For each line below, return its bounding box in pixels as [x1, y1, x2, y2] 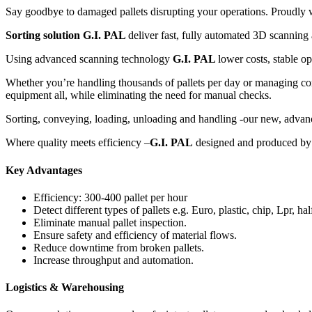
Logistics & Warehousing [6, 281, 124, 294]
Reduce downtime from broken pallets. [33, 241, 204, 253]
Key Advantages [6, 164, 82, 176]
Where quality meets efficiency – [6, 136, 150, 149]
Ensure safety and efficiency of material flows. [33, 228, 237, 241]
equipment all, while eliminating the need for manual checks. [6, 89, 272, 102]
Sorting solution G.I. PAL [6, 29, 128, 42]
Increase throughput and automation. [33, 253, 194, 266]
